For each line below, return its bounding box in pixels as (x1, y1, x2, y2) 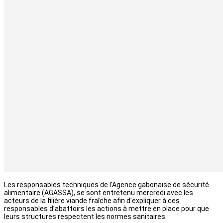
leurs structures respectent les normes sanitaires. (4, 213, 167, 221)
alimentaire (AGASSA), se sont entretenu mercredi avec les (4, 189, 193, 197)
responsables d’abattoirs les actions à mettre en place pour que (4, 205, 209, 213)
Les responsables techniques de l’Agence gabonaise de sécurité (4, 181, 209, 189)
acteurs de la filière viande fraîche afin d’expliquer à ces (4, 197, 180, 205)
